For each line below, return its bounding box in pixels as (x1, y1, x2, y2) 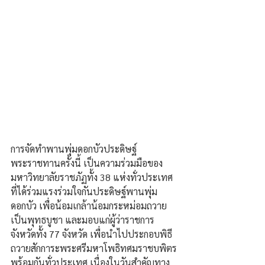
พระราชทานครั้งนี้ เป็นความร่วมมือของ (11, 156, 163, 169)
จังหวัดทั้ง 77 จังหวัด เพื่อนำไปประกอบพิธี (11, 227, 172, 240)
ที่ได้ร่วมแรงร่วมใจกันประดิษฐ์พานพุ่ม (11, 185, 157, 198)
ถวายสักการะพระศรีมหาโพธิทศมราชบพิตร (11, 241, 177, 254)
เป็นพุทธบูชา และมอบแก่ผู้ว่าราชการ (11, 213, 154, 226)
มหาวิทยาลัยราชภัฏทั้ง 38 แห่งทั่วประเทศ (11, 170, 175, 183)
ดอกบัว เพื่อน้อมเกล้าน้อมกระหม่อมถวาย (11, 199, 167, 212)
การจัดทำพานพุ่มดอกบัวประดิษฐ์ (11, 142, 137, 155)
